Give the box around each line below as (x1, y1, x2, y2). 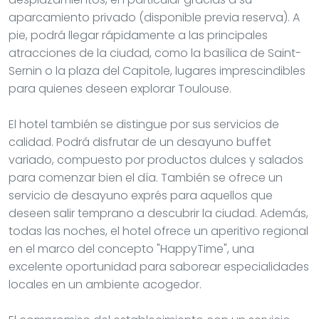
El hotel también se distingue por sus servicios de (9, 115, 279, 132)
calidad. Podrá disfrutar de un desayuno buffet (9, 133, 271, 150)
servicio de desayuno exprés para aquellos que (9, 187, 273, 204)
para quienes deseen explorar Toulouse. (9, 80, 231, 97)
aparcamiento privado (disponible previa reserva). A (9, 9, 300, 26)
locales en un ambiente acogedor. (9, 276, 202, 293)
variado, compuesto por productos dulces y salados (9, 151, 303, 168)
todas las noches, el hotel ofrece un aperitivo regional (9, 222, 308, 239)
